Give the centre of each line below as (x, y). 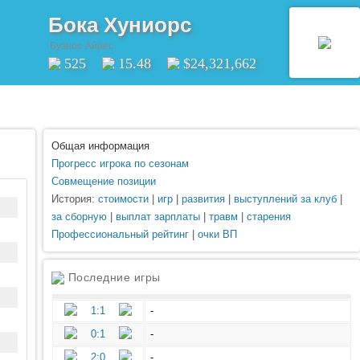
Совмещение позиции (104, 181)
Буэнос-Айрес (82, 45)
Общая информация (100, 146)
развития (203, 199)
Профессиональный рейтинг (120, 234)
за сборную (79, 217)
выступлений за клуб (285, 199)
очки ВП (217, 234)
